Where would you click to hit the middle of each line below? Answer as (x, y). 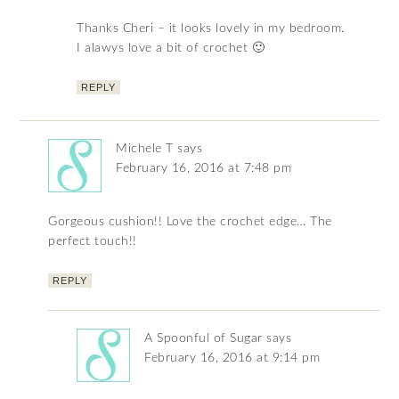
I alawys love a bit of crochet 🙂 (171, 49)
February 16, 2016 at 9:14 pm (232, 358)
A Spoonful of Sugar (204, 339)
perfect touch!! (93, 242)
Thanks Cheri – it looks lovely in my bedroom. (211, 29)
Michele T (145, 149)
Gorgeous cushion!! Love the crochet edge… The (190, 222)
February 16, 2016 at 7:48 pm (204, 169)
